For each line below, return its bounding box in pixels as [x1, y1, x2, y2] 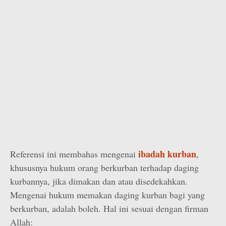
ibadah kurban [138, 147, 196, 160]
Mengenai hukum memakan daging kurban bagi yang [10, 189, 205, 201]
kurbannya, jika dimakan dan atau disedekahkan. [10, 175, 188, 187]
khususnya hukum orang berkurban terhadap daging [10, 161, 199, 174]
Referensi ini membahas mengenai [10, 148, 138, 160]
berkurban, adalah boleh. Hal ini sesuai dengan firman [10, 202, 208, 214]
